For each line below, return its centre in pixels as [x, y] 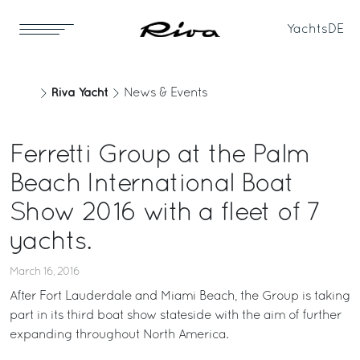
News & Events [166, 93]
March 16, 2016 [45, 272]
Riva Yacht [80, 93]
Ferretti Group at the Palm [160, 156]
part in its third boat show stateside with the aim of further [176, 316]
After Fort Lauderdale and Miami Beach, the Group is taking [180, 297]
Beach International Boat [152, 185]
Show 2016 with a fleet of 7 [165, 214]
